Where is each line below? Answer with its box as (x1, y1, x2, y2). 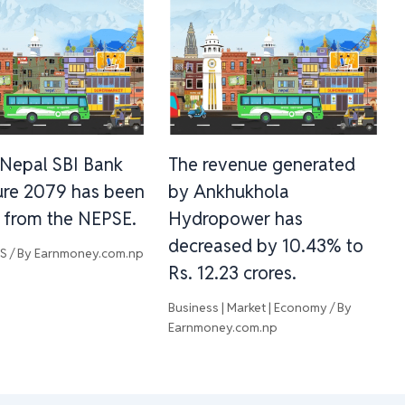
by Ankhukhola (167, 179, 289, 203)
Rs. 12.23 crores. (167, 260, 297, 285)
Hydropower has (167, 206, 303, 231)
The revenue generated (167, 152, 355, 176)
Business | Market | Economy (167, 298, 327, 316)
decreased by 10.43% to (167, 233, 363, 258)
